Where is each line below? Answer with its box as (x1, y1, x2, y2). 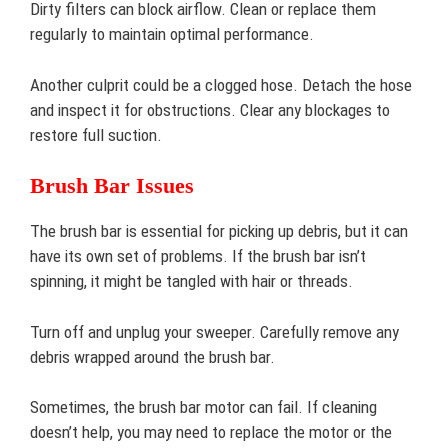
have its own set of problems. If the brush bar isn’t (30, 246, 366, 266)
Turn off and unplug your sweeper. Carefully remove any (30, 321, 399, 342)
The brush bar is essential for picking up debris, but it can (30, 221, 408, 241)
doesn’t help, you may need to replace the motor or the (30, 422, 392, 442)
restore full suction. (30, 124, 162, 145)
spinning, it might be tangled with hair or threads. (30, 271, 353, 291)
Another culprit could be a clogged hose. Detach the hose (30, 74, 412, 95)
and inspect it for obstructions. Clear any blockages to (30, 99, 390, 120)
